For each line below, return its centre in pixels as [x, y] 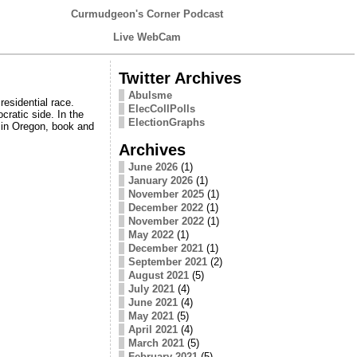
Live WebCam [147, 37]
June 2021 [153, 302]
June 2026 [153, 167]
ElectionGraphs [166, 122]
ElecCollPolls [161, 108]
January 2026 [160, 180]
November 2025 [166, 194]
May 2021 [151, 316]
